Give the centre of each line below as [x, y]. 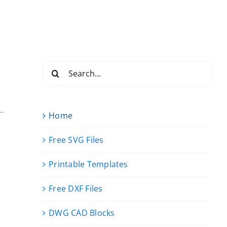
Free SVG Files [76, 140]
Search [56, 67]
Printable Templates [88, 164]
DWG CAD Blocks [82, 213]
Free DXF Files [76, 188]
